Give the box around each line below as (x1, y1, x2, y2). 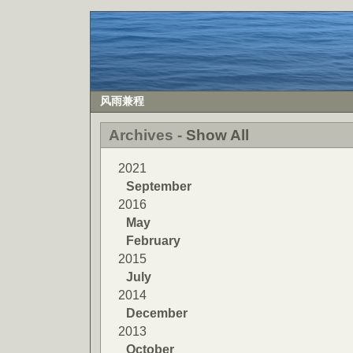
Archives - (109, 127, 186, 143)
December (126, 306, 188, 320)
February (126, 233, 180, 247)
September (126, 179, 191, 193)
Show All (186, 127, 249, 143)
